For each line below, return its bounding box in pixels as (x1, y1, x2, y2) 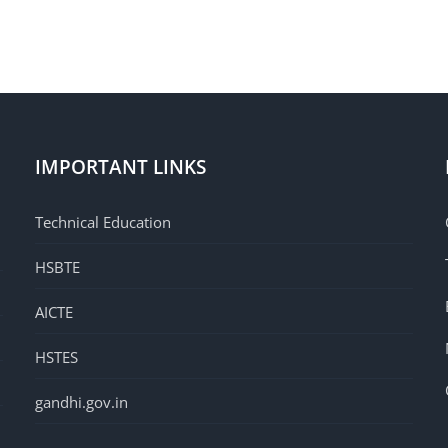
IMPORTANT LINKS (34, 154, 206, 180)
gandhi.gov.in (34, 392, 128, 412)
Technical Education (34, 212, 171, 232)
